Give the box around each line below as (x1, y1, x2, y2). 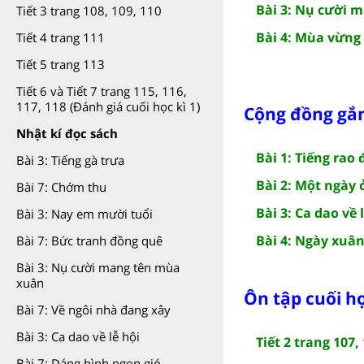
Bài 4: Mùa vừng (256, 28, 361, 46)
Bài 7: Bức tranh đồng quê (16, 232, 162, 249)
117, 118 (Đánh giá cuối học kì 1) (16, 98, 200, 115)
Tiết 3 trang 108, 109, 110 (16, 2, 162, 19)
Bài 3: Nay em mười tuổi (16, 206, 153, 222)
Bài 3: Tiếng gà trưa (16, 152, 124, 168)
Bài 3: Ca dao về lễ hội (16, 328, 140, 344)
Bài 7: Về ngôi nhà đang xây (16, 301, 171, 318)
